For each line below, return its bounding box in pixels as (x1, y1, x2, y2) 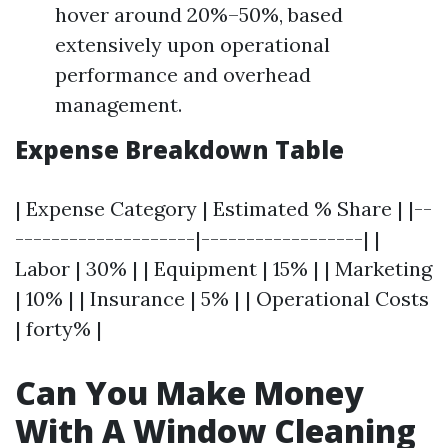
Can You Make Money (15, 371, 364, 414)
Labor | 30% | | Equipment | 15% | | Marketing (15, 256, 432, 281)
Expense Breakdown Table (15, 133, 344, 166)
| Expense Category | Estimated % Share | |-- (15, 196, 432, 221)
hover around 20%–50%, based (55, 2, 343, 27)
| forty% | (15, 316, 102, 341)
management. (55, 92, 182, 117)
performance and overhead (55, 62, 311, 87)
